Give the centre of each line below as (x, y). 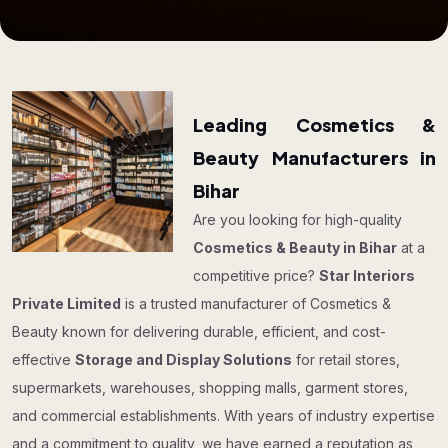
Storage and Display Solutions (183, 359)
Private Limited (66, 303)
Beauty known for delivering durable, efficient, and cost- (199, 331)
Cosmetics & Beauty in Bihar (295, 247)
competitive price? (256, 275)
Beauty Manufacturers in (314, 157)
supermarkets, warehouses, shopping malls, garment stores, (210, 387)
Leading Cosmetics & (314, 124)
